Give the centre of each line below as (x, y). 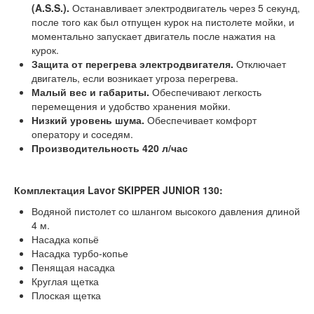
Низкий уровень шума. (89, 120)
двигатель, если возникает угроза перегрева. (135, 78)
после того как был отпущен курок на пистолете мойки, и (163, 22)
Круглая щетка (65, 281)
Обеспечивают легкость (205, 92)
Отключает (260, 64)
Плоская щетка (66, 295)
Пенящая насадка (73, 267)
